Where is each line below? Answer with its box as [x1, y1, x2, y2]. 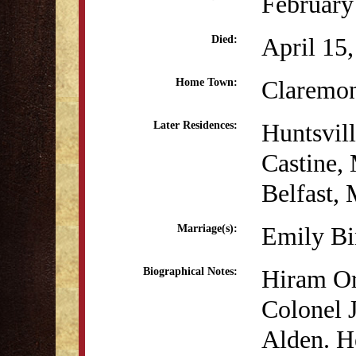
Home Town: [176, 76, 238, 88]
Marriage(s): [177, 222, 238, 234]
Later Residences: [153, 119, 238, 131]
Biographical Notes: [143, 265, 238, 277]
